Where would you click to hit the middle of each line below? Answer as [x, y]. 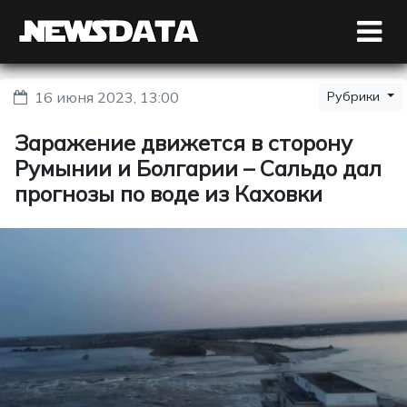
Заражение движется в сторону [184, 143]
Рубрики [356, 96]
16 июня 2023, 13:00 [107, 97]
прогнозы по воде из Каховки [169, 194]
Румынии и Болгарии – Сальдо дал [198, 168]
